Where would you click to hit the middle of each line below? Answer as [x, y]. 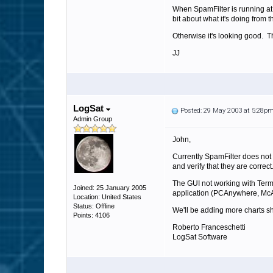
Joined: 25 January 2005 [110, 188]
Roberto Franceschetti [209, 227]
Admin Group [93, 119]
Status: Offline [94, 206]
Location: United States [107, 197]
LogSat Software [200, 237]
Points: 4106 [91, 215]
